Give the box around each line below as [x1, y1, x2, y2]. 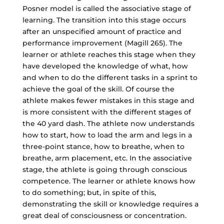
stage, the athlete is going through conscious [22, 164, 187, 174]
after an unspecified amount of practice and [22, 26, 181, 36]
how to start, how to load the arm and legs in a [22, 130, 192, 139]
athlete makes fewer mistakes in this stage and [22, 95, 194, 105]
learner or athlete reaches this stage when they [22, 49, 195, 59]
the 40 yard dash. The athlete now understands [22, 118, 194, 128]
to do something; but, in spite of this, [22, 187, 156, 197]
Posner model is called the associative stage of [22, 3, 191, 13]
